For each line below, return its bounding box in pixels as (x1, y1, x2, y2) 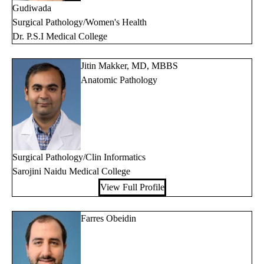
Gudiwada (12, 3, 51, 14)
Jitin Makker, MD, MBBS (81, 61, 178, 71)
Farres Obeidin (81, 213, 136, 223)
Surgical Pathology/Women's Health (12, 17, 147, 28)
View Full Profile (100, 181, 164, 192)
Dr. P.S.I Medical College (12, 31, 107, 42)
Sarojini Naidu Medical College (12, 166, 130, 176)
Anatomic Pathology (81, 75, 157, 85)
